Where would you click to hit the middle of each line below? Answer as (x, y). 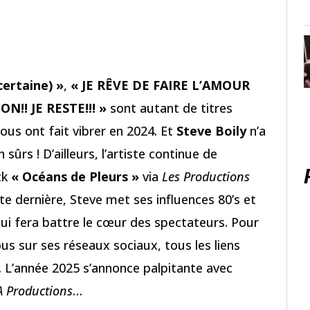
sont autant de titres (170, 108)
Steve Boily (211, 131)
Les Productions (206, 177)
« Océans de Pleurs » (75, 177)
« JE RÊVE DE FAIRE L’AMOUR (160, 85)
